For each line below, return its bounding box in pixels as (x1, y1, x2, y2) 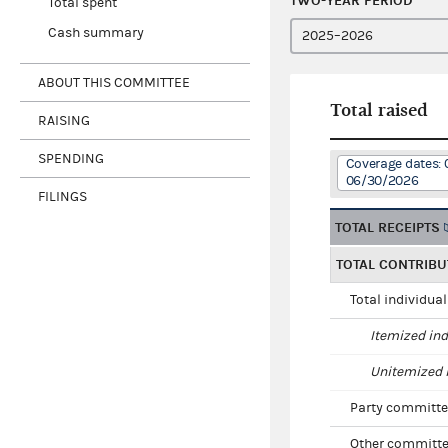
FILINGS (38, 188, 87, 205)
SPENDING (38, 150, 104, 167)
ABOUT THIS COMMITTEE (38, 74, 190, 91)
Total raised (330, 100, 428, 122)
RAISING (38, 112, 90, 129)
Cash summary (47, 25, 144, 42)
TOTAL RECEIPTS (335, 219, 440, 237)
